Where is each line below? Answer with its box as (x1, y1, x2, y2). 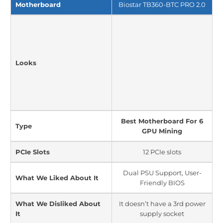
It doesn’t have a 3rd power (118, 200, 206, 208)
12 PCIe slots (143, 148, 181, 156)
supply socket (140, 210, 184, 218)
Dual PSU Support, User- (122, 169, 202, 177)
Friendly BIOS (139, 179, 185, 187)
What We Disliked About (15, 200, 101, 208)
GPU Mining (142, 127, 182, 135)
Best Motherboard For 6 (121, 117, 203, 125)
